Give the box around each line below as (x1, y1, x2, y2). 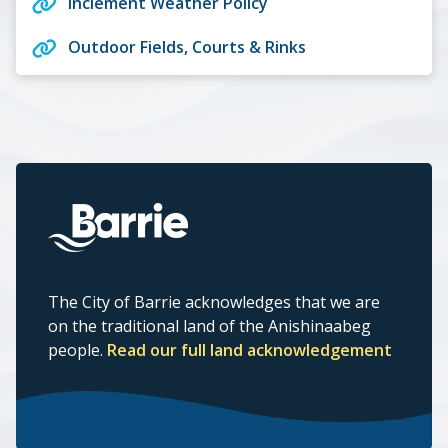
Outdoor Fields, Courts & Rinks (68, 35, 306, 58)
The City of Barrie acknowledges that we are (48, 290, 380, 313)
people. (48, 338, 107, 361)
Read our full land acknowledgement (107, 338, 392, 361)
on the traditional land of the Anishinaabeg (48, 314, 371, 337)
